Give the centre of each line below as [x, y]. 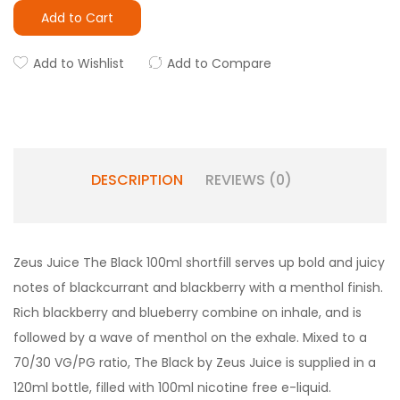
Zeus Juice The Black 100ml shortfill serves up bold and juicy [199, 262]
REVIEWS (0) [248, 180]
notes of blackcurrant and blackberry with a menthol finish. [198, 287]
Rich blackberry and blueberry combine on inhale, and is [187, 312]
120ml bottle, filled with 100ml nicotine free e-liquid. [172, 387]
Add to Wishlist [79, 63]
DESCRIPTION [137, 180]
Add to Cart [77, 18]
